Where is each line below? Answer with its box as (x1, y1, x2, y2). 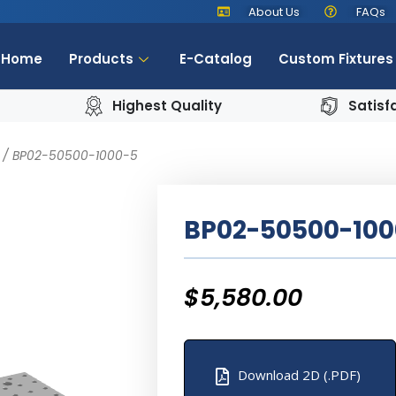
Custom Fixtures (278, 49, 393, 68)
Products (69, 49, 133, 68)
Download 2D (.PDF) (237, 366, 361, 385)
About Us (248, 3, 300, 20)
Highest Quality (112, 96, 222, 115)
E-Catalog (179, 49, 252, 68)
